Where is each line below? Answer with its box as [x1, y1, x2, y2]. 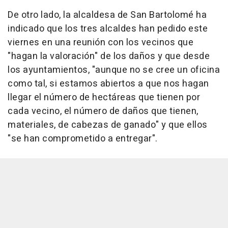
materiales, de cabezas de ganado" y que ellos [8, 118, 208, 132]
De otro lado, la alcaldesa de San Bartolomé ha [8, 8, 207, 22]
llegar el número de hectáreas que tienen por [8, 90, 200, 104]
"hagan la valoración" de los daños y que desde [8, 49, 210, 63]
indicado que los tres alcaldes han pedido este [8, 21, 208, 36]
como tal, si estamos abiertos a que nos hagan [8, 76, 209, 91]
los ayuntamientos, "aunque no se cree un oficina [8, 63, 220, 77]
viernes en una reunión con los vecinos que [8, 35, 193, 49]
